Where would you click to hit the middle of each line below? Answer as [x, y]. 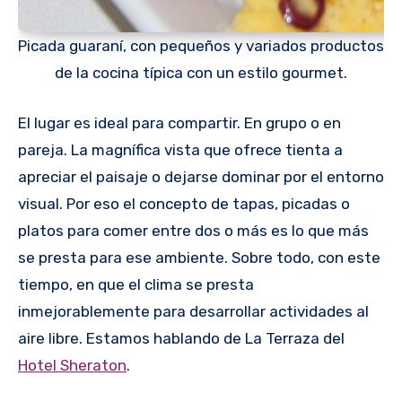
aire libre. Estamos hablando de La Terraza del [181, 338]
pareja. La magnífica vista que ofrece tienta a [180, 149]
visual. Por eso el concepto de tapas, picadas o [184, 203]
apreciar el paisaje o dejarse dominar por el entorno [201, 176]
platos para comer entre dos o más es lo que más [193, 230]
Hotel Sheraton [72, 365]
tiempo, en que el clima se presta [136, 284]
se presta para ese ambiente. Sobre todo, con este [199, 257]
